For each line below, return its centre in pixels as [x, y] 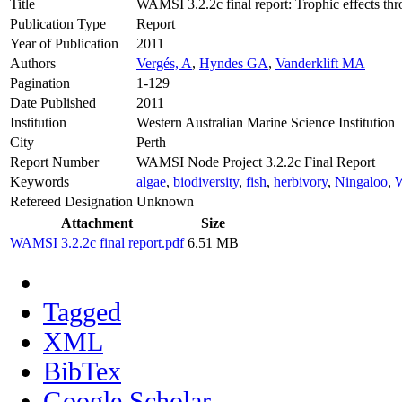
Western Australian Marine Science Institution [266, 122]
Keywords [39, 181]
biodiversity [206, 181]
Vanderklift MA [320, 63]
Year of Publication [64, 43]
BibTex [82, 371]
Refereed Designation [71, 201]
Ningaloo [361, 181]
